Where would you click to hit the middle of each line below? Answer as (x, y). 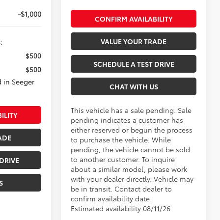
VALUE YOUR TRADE (134, 41)
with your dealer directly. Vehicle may (132, 179)
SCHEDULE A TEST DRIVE (134, 64)
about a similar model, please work (129, 169)
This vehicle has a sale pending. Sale (131, 110)
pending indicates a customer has (127, 120)
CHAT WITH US (134, 86)
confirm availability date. (111, 198)
